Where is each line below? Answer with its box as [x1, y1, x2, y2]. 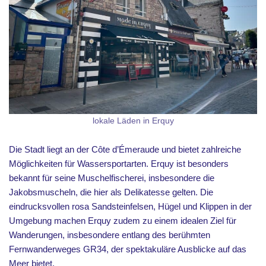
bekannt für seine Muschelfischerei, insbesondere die [9, 173, 214, 183]
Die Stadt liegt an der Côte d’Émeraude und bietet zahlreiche [9, 144, 241, 154]
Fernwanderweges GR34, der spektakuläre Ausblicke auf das [9, 244, 246, 254]
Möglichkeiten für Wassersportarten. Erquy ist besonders [9, 159, 229, 169]
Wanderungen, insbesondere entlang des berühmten [9, 230, 210, 240]
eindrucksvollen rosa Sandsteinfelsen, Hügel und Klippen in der [9, 201, 252, 211]
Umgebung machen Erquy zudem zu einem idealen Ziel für [9, 216, 236, 226]
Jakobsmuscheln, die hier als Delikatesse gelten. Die [9, 187, 213, 197]
